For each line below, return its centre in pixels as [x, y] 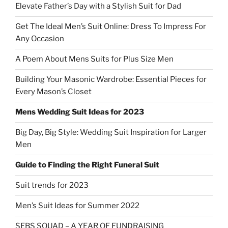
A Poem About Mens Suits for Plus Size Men [94, 59]
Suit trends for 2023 [52, 186]
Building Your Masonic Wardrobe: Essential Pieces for [111, 80]
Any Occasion [40, 39]
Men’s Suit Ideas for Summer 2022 [77, 206]
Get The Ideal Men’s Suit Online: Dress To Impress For [111, 27]
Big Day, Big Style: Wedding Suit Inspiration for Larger [111, 133]
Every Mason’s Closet [53, 92]
